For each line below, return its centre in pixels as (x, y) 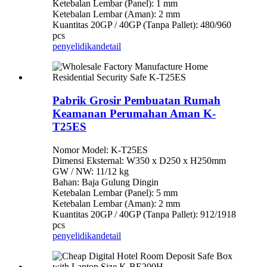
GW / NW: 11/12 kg (91, 171)
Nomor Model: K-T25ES (100, 150)
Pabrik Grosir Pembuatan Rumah (136, 100)
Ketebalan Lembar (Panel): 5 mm (115, 193)
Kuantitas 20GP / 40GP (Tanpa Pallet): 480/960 (142, 25)
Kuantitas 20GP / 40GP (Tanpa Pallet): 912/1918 (144, 214)
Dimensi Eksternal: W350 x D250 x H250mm (139, 160)
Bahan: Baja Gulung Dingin (105, 182)
